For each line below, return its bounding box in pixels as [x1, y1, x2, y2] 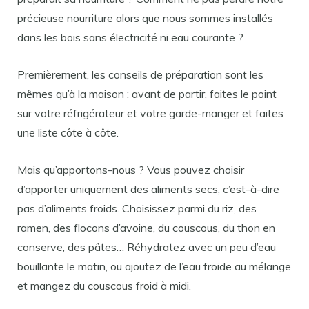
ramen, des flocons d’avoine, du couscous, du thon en [17, 221, 275, 235]
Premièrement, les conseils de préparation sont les [17, 68, 263, 81]
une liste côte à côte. [17, 126, 119, 139]
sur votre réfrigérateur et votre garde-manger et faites [17, 106, 283, 120]
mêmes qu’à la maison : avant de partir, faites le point [17, 87, 277, 101]
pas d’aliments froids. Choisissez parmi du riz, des [17, 201, 257, 215]
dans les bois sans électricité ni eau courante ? [17, 30, 243, 44]
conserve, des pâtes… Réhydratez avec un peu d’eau [17, 240, 276, 254]
